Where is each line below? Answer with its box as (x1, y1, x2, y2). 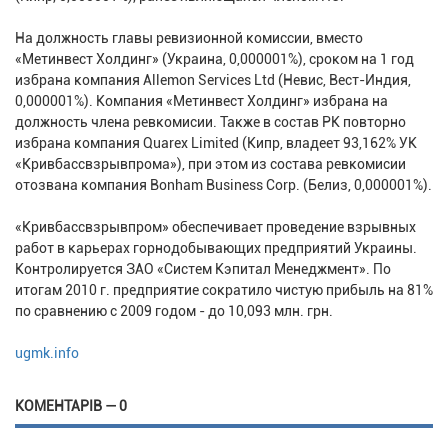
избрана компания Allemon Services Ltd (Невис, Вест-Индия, (15, 72, 411, 89)
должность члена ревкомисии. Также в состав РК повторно (15, 114, 406, 131)
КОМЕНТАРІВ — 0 (15, 398, 127, 415)
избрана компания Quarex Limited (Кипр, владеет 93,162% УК (15, 135, 417, 152)
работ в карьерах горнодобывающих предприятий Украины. (15, 240, 417, 257)
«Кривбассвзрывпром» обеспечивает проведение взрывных (15, 219, 416, 236)
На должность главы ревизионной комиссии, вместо (15, 30, 363, 47)
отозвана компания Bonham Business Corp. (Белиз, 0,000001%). (15, 177, 432, 194)
